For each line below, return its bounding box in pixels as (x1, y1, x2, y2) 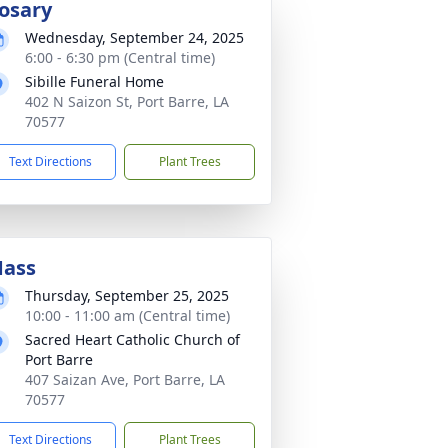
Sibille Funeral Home (25, 72, 164, 91)
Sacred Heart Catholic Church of (25, 330, 240, 349)
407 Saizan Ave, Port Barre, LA (25, 370, 225, 389)
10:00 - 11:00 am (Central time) (25, 306, 230, 325)
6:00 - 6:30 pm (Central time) (25, 48, 215, 67)
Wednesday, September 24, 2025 (25, 28, 244, 47)
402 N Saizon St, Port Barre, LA (25, 92, 229, 111)
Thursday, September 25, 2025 (25, 286, 229, 305)
